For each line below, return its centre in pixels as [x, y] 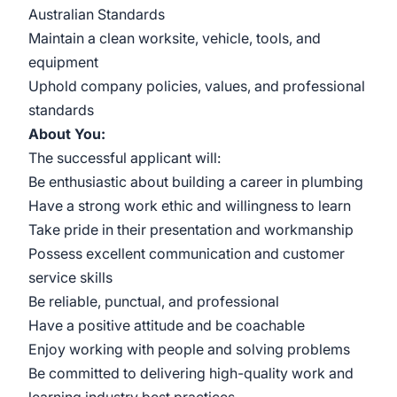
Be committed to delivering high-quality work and [191, 373]
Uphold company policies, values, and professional [197, 86]
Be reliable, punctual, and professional [154, 301]
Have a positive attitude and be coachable [167, 325]
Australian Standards [97, 14]
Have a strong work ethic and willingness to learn [190, 206]
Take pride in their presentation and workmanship [191, 230]
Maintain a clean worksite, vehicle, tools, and [175, 38]
